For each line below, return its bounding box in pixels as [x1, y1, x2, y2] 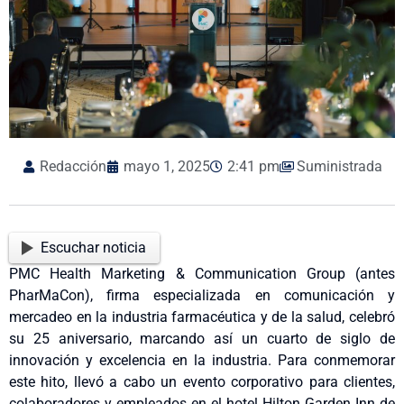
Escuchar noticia [41, 238, 147, 256]
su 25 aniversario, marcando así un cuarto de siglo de [9, 329, 395, 347]
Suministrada [296, 158, 382, 176]
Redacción [39, 158, 106, 176]
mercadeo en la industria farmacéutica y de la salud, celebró [9, 308, 395, 326]
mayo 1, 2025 [123, 158, 210, 176]
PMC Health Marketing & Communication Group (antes [9, 264, 395, 282]
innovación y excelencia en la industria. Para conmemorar [9, 351, 395, 369]
